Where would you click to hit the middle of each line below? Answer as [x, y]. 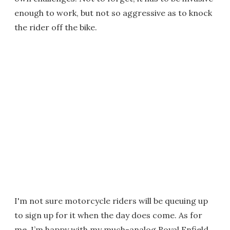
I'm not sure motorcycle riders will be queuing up [111, 201]
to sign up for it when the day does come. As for [108, 215]
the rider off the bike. [56, 27]
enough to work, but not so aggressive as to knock [113, 13]
